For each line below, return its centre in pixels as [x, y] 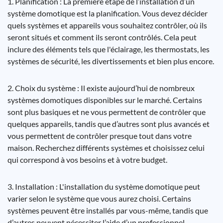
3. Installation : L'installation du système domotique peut [104, 186]
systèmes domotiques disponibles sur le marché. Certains [105, 100]
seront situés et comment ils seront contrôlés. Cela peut [102, 37]
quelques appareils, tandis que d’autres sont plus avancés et [109, 124]
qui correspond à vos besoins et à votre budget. [87, 160]
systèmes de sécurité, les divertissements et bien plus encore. [111, 61]
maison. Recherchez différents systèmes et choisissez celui [106, 148]
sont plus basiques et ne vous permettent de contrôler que [107, 112]
